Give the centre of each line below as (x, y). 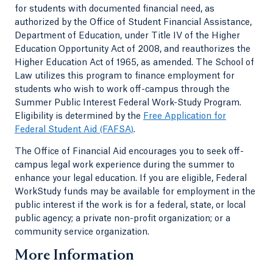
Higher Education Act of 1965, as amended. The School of (134, 63)
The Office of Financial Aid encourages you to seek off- (129, 152)
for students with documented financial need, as (115, 9)
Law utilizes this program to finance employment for (125, 76)
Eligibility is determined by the (79, 117)
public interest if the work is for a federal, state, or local (130, 206)
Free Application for (185, 117)
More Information (74, 256)
